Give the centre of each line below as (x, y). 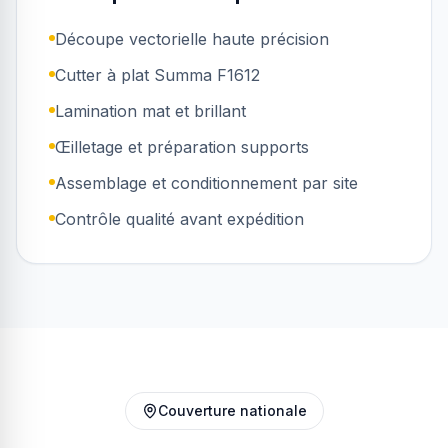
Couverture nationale (232, 410)
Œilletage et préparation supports (182, 147)
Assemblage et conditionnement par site (206, 183)
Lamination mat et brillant (150, 111)
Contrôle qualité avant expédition (179, 219)
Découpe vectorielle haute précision (192, 39)
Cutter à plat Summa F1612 (157, 75)
